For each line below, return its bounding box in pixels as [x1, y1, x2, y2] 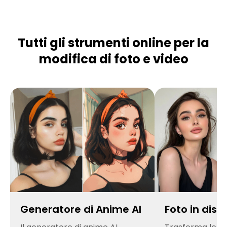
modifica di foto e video [39, 51, 188, 68]
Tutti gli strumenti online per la [18, 34, 209, 52]
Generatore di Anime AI [20, 202, 141, 217]
